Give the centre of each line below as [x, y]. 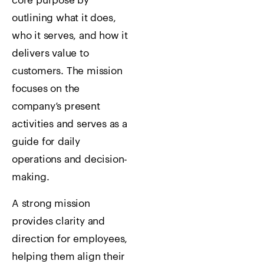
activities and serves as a [70, 124]
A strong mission [51, 203]
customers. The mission [67, 71]
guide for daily [46, 142]
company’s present [56, 107]
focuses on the [46, 89]
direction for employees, [70, 239]
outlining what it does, [64, 18]
